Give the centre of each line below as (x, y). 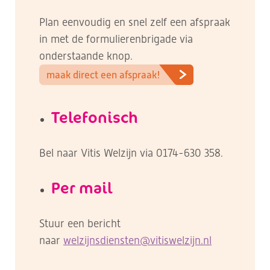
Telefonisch (95, 117)
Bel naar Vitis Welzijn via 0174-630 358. (131, 153)
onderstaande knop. (87, 56)
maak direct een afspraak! (103, 75)
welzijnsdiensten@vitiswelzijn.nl (137, 240)
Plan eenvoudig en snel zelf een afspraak (135, 22)
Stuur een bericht (80, 223)
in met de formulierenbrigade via (116, 39)
